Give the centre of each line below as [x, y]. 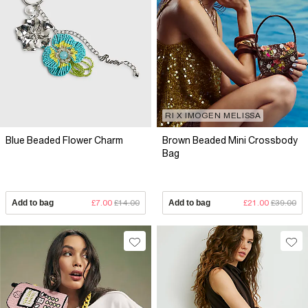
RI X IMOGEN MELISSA [213, 116]
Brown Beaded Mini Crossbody [230, 141]
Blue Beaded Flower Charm [64, 141]
